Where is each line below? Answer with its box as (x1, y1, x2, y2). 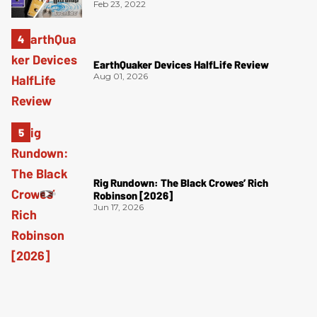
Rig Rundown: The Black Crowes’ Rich (93, 175, 268, 189)
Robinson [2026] (93, 188, 173, 202)
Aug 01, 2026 (93, 71, 148, 82)
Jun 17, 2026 (93, 201, 144, 212)
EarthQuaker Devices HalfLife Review (93, 58, 269, 71)
